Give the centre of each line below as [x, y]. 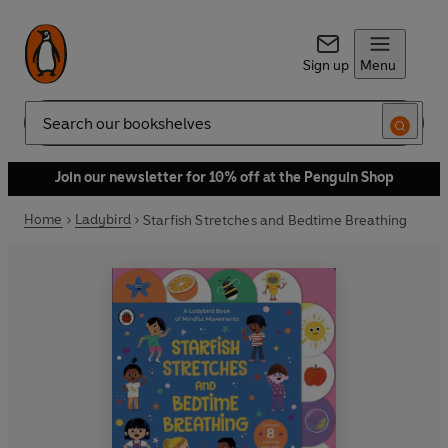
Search [46, 131]
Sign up [325, 65]
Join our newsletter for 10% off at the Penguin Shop [224, 177]
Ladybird [102, 219]
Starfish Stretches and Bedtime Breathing [275, 220]
